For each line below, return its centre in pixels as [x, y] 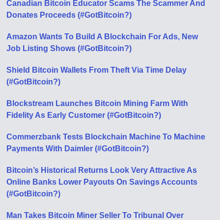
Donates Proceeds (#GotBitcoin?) [69, 15]
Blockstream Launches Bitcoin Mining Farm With [97, 103]
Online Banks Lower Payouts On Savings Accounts [102, 182]
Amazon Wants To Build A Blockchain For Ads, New [102, 36]
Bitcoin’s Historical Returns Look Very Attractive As [102, 170]
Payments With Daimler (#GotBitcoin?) [78, 148]
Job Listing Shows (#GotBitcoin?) [69, 48]
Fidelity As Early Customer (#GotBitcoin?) [84, 115]
